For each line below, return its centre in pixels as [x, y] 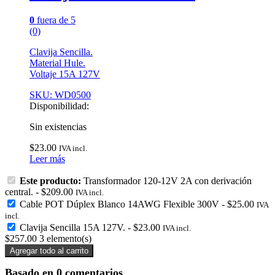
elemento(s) [68, 238]
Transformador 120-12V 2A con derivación [168, 180]
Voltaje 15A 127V [65, 74]
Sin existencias [58, 126]
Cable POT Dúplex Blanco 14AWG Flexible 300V [119, 204]
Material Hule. [57, 63]
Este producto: [52, 180]
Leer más [47, 158]
